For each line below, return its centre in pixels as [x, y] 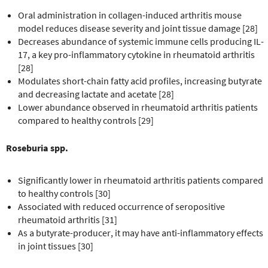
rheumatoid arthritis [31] [68, 219]
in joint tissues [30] [56, 246]
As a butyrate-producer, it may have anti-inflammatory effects [141, 232]
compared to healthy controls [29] [86, 120]
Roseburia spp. [37, 147]
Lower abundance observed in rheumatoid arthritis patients [138, 107]
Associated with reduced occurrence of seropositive [121, 206]
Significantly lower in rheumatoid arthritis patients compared [141, 180]
